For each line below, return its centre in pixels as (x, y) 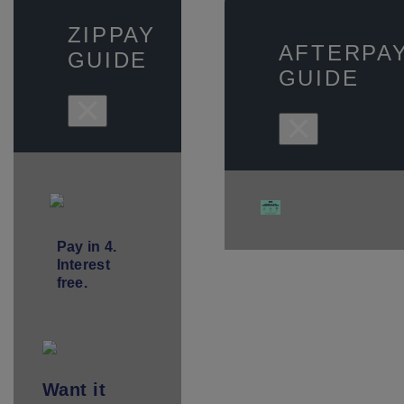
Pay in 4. (87, 246)
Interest (83, 264)
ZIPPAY (111, 34)
